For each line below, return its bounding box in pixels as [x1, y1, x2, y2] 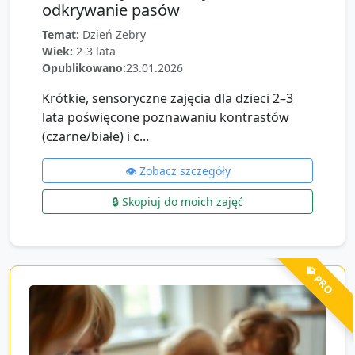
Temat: [42, 27, 79, 42]
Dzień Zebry [82, 27, 146, 42]
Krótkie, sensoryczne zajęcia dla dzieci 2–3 [42, 90, 293, 107]
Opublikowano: [42, 60, 126, 75]
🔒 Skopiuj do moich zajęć [112, 194, 243, 209]
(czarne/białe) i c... [42, 128, 149, 145]
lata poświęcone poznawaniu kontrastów [42, 109, 289, 126]
